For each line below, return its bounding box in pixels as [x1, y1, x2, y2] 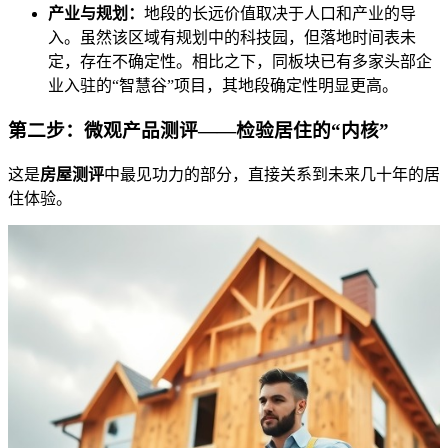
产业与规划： [48, 5, 144, 23]
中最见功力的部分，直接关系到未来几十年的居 [104, 165, 440, 183]
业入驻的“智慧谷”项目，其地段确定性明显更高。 [48, 77, 398, 95]
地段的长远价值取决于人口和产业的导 [144, 5, 416, 23]
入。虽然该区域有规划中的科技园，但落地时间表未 [48, 29, 416, 47]
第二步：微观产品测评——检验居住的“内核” [8, 120, 389, 142]
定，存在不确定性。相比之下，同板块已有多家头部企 [48, 53, 432, 71]
